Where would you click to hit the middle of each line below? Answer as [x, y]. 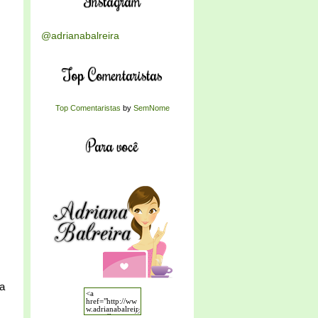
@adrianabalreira [80, 35]
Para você [112, 145]
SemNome [151, 108]
